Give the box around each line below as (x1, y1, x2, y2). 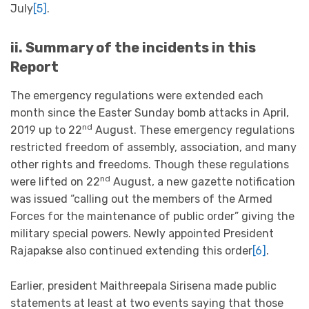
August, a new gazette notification (110, 175, 295, 189)
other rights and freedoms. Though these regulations (10, 158, 289, 172)
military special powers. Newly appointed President (10, 227, 274, 241)
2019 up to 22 (10, 123, 82, 137)
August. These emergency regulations (92, 123, 295, 137)
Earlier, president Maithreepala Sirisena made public (10, 279, 277, 293)
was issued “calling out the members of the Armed (10, 192, 272, 206)
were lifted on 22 (10, 175, 100, 189)
